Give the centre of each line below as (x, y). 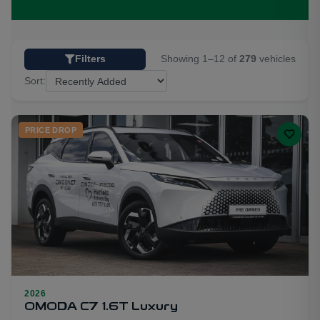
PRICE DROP (51, 130)
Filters (90, 59)
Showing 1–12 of (200, 59)
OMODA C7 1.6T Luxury (101, 307)
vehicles (276, 59)
